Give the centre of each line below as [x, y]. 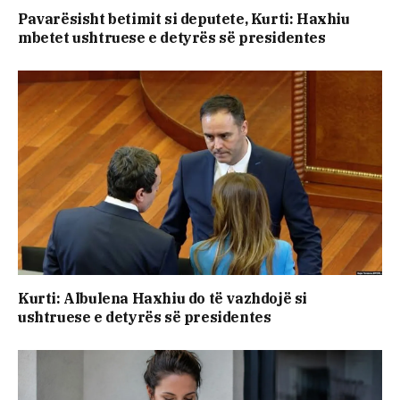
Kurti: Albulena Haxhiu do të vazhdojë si [163, 299]
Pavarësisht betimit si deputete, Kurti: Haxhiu [184, 19]
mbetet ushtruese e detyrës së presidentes [172, 38]
